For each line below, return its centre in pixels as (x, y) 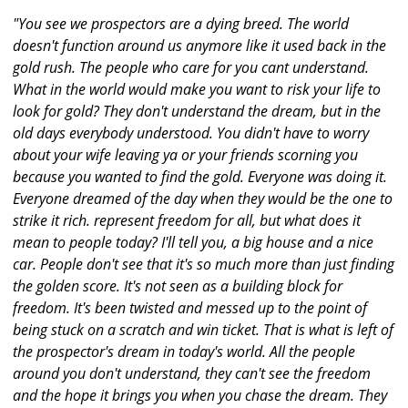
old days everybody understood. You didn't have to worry (191, 133)
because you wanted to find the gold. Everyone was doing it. (200, 177)
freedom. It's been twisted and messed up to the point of (190, 308)
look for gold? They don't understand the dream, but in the (197, 112)
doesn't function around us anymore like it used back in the (199, 46)
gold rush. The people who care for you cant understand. (191, 68)
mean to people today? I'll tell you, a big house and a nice (193, 243)
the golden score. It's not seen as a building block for (178, 286)
